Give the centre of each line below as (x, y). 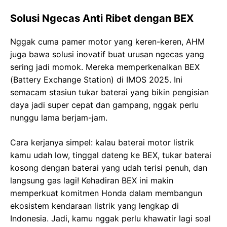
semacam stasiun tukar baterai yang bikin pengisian (109, 92)
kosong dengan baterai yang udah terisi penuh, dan (109, 167)
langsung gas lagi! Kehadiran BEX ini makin (92, 180)
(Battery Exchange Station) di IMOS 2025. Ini (96, 79)
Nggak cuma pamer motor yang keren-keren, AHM (107, 41)
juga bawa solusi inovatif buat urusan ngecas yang (107, 54)
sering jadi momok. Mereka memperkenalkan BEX (105, 67)
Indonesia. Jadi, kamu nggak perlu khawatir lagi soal (110, 218)
